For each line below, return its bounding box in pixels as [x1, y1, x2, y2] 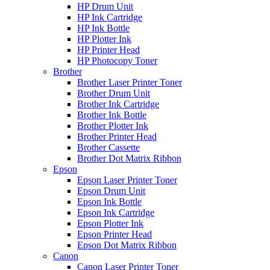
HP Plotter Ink [77, 34, 131, 45]
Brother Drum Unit [77, 88, 150, 99]
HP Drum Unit [77, 1, 133, 12]
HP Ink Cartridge [77, 12, 142, 23]
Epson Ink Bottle [77, 196, 142, 207]
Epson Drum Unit [77, 186, 145, 196]
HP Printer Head [77, 45, 140, 55]
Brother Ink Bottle [77, 110, 146, 121]
